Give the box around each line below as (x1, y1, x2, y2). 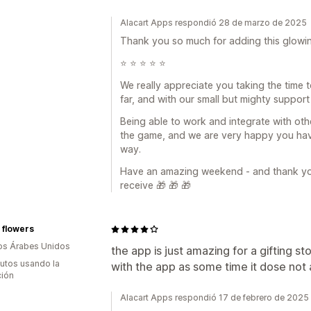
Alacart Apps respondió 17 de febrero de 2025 (120, 292, 309, 303)
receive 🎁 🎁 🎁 (120, 179, 191, 191)
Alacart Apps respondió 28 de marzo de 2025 (120, 17, 307, 28)
